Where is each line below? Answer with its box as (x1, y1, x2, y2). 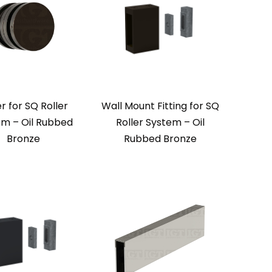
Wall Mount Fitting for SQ (101, 99, 219, 113)
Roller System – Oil (115, 115, 205, 129)
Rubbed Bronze (123, 132, 197, 146)
